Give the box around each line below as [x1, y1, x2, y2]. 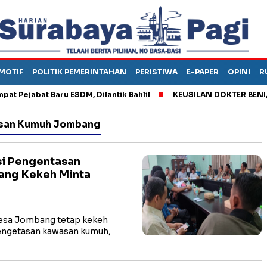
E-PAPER [187, 67, 219, 76]
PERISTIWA [135, 67, 178, 76]
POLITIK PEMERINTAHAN [32, 67, 126, 76]
